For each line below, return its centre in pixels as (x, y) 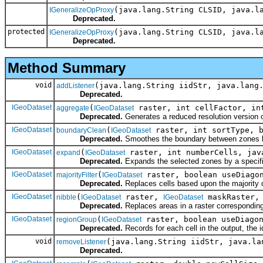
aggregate (73, 108)
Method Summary (67, 68)
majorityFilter (77, 175)
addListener (75, 85)
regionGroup (77, 219)
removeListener (81, 242)
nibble (66, 197)
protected (26, 31)
